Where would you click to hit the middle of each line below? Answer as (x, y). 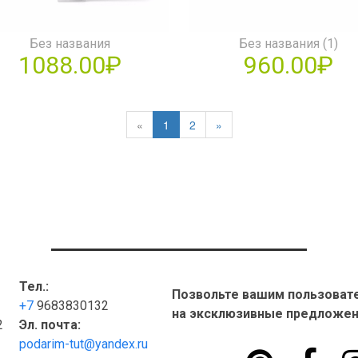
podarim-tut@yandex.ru (83, 344)
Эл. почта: (50, 325)
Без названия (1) (288, 44)
